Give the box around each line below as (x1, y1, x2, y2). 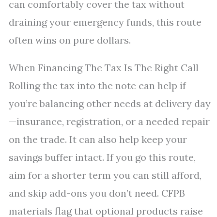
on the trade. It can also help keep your (9, 133, 187, 145)
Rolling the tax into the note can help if (9, 79, 186, 92)
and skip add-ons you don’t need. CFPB (9, 187, 185, 199)
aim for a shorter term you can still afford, (9, 169, 201, 181)
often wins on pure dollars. (9, 34, 131, 46)
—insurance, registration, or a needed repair (9, 115, 210, 127)
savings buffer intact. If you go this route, (9, 151, 196, 163)
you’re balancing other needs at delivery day (9, 97, 211, 109)
